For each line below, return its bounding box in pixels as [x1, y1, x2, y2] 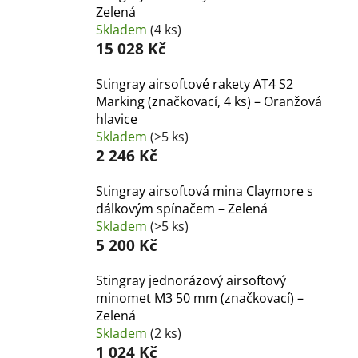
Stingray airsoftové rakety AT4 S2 [96, 74, 293, 93]
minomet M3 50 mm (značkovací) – [96, 288, 304, 307]
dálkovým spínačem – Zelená [96, 199, 268, 217]
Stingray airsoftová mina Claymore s [96, 181, 313, 200]
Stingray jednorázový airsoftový [96, 271, 286, 289]
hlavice [96, 109, 137, 128]
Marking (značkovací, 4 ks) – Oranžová [96, 92, 322, 110]
